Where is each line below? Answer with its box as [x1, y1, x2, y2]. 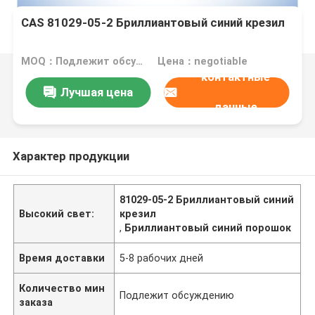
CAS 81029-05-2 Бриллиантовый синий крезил [21, 15, 285, 30]
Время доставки [19, 252, 105, 264]
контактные [200, 70, 270, 84]
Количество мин [19, 282, 105, 294]
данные [213, 100, 257, 115]
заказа [19, 296, 53, 308]
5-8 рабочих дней [120, 252, 204, 264]
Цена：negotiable [157, 56, 247, 67]
